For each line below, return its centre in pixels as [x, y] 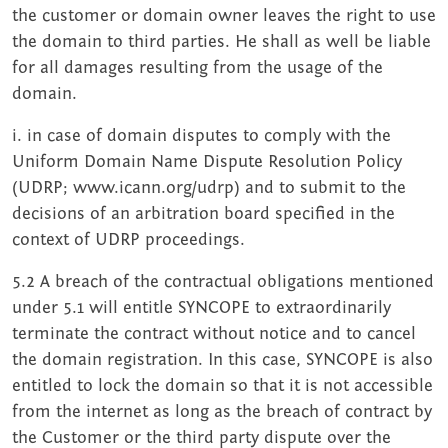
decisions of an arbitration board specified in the [203, 214]
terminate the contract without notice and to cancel [214, 334]
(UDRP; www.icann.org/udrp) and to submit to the [209, 188]
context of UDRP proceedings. [128, 240]
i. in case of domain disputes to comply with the [201, 136]
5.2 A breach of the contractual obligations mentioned [223, 282]
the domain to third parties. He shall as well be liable [221, 42]
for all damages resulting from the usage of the [197, 68]
